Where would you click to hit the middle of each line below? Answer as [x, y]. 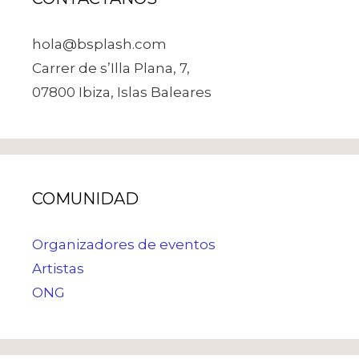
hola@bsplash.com [99, 44]
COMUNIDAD [85, 198]
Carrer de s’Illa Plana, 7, [111, 68]
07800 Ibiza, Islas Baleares [122, 92]
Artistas [58, 268]
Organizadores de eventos [124, 244]
